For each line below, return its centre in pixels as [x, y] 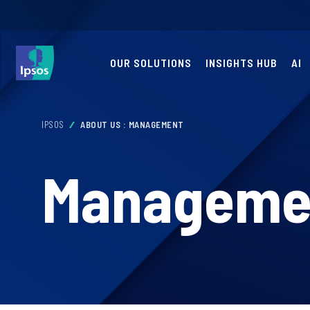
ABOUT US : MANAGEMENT [132, 125]
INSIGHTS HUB [241, 63]
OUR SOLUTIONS [151, 63]
